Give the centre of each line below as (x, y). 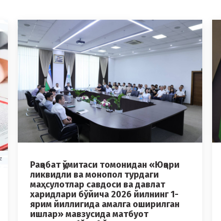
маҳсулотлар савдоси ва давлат (98, 185)
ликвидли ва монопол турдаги (94, 175)
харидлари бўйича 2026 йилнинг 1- (104, 195)
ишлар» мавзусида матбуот (89, 214)
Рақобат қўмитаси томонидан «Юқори (105, 165)
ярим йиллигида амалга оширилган (105, 204)
